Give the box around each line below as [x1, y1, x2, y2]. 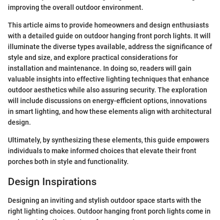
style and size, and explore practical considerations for [8, 53, 178, 61]
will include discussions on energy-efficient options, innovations [8, 96, 207, 105]
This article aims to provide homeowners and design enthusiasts [8, 21, 209, 29]
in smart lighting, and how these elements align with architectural [8, 107, 212, 115]
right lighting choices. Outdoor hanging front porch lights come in [8, 207, 211, 215]
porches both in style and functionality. [8, 157, 129, 165]
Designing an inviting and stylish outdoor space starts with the [8, 196, 201, 204]
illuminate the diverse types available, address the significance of [8, 42, 212, 51]
